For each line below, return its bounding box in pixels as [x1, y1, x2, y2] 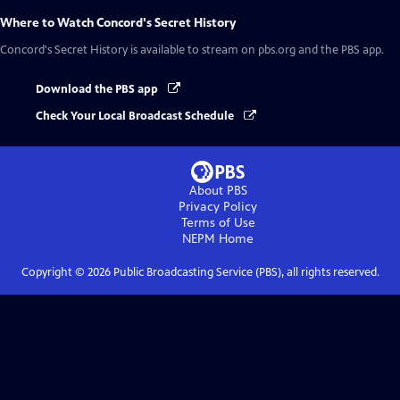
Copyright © [21, 265, 87, 280]
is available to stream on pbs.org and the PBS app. [128, 43, 384, 57]
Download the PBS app [36, 82, 161, 96]
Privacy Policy [179, 199, 257, 215]
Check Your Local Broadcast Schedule [36, 109, 237, 124]
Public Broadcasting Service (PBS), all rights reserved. [110, 265, 379, 280]
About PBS [188, 183, 247, 199]
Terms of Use [180, 215, 255, 231]
